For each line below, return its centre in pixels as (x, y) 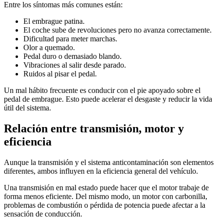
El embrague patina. (54, 21)
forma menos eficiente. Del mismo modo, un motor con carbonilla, (106, 196)
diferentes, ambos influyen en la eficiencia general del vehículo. (101, 171)
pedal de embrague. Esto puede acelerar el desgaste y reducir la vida (108, 99)
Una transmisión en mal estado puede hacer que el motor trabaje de (106, 187)
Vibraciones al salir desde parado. (75, 65)
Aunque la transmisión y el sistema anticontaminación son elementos (109, 162)
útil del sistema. (27, 108)
